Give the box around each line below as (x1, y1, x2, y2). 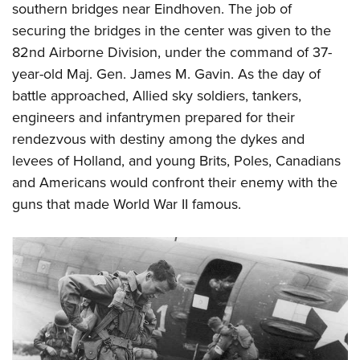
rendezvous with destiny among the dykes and (12, 129, 305, 150)
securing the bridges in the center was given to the (12, 20, 331, 42)
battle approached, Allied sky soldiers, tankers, (12, 85, 301, 107)
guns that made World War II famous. (12, 194, 241, 215)
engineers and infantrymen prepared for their (12, 107, 295, 129)
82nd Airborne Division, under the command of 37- (12, 42, 332, 63)
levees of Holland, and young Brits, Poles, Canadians (12, 150, 341, 172)
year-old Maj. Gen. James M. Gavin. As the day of (12, 63, 321, 85)
